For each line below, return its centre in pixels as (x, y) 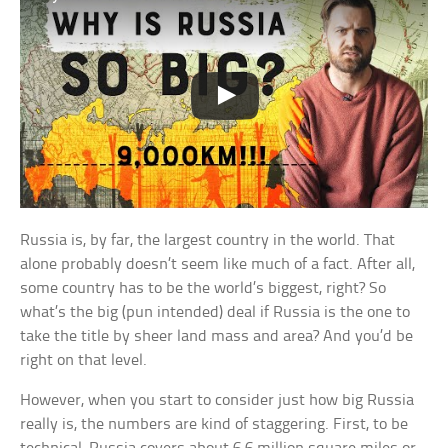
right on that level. (84, 360)
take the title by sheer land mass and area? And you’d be (217, 336)
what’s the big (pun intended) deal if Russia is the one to (215, 312)
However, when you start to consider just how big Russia (217, 400)
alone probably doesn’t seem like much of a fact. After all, (218, 264)
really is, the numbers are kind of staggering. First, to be (214, 424)
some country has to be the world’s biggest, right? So (203, 288)
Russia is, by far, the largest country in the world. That (208, 240)
